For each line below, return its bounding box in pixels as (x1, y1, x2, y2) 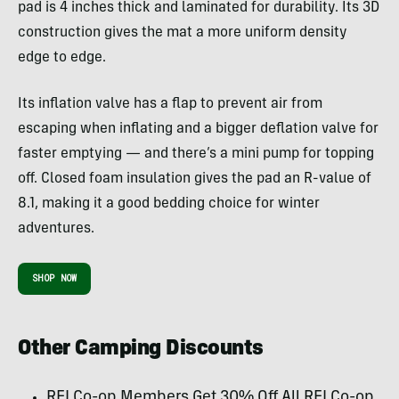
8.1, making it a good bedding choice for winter (18, 197, 320, 212)
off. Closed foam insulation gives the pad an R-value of (18, 172, 371, 187)
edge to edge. (18, 51, 106, 66)
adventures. (18, 222, 94, 237)
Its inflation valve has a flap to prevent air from (18, 97, 322, 112)
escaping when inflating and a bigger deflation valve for (18, 122, 379, 137)
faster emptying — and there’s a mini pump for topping (18, 147, 374, 162)
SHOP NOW (32, 273, 77, 285)
